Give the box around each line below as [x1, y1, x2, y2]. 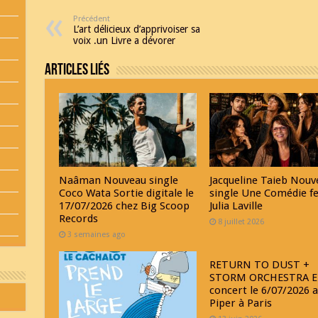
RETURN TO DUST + [209, 258, 310, 271]
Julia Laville [209, 199, 263, 212]
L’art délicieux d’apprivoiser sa [72, 23, 200, 35]
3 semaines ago [67, 229, 126, 239]
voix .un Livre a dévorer [72, 35, 175, 47]
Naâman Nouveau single [58, 173, 178, 187]
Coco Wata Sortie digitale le [58, 186, 194, 199]
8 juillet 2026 [218, 216, 265, 226]
